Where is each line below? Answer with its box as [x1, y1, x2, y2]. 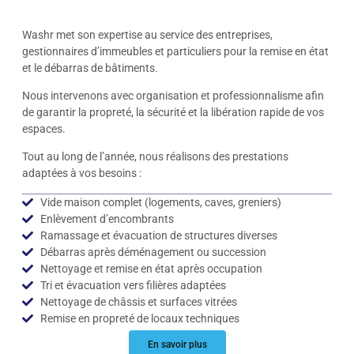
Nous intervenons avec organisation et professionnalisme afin [22, 88, 324, 102]
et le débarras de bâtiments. [22, 61, 158, 74]
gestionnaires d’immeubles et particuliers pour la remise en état [22, 44, 329, 58]
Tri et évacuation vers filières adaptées [40, 278, 226, 292]
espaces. [22, 122, 66, 135]
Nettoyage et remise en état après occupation [40, 262, 262, 275]
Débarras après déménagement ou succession [40, 245, 266, 258]
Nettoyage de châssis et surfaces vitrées [40, 295, 237, 308]
